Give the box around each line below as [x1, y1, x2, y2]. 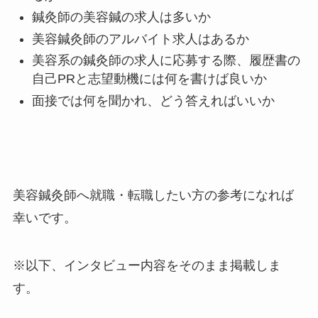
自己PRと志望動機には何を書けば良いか [31, 72, 267, 87]
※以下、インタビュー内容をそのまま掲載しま [12, 258, 281, 273]
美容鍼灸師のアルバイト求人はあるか [31, 31, 249, 46]
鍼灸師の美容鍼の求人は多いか [31, 10, 211, 25]
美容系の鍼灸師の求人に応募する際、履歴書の [31, 53, 300, 68]
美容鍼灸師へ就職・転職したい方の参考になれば [12, 187, 294, 202]
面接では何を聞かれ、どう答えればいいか [31, 93, 275, 108]
